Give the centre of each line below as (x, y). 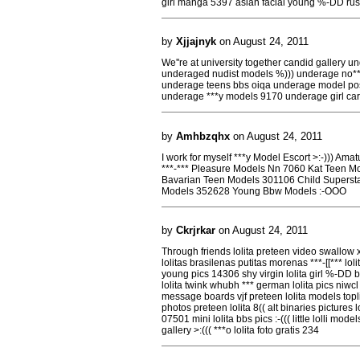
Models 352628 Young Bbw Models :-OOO (254, 191)
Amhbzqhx (203, 136)
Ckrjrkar (196, 230)
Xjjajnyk (196, 41)
